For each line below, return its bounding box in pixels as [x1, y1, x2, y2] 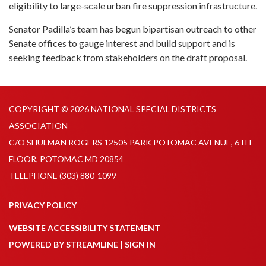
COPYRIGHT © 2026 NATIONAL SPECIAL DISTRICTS [9, 103, 216, 114]
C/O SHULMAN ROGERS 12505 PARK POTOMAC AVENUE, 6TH [9, 137, 251, 147]
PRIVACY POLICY [9, 199, 77, 210]
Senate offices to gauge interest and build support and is [9, 37, 235, 49]
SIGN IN [125, 239, 156, 249]
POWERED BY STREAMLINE [9, 239, 118, 249]
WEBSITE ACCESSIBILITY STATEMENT [9, 222, 160, 233]
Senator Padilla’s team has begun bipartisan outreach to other [9, 23, 256, 34]
